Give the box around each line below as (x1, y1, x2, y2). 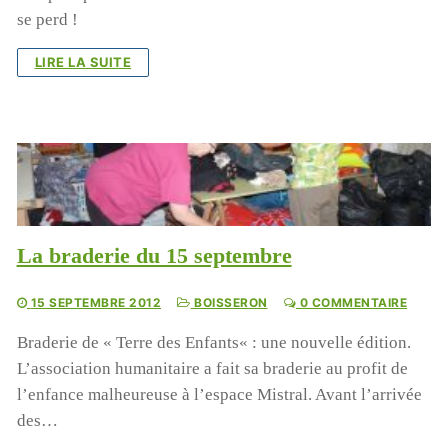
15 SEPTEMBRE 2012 (30, 294, 162, 310)
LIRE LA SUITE (34, 54, 132, 71)
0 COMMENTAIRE (296, 294, 408, 310)
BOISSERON (190, 294, 268, 310)
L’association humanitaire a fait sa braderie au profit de (16, 358, 408, 378)
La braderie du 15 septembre (16, 242, 292, 268)
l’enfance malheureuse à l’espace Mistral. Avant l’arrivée (16, 384, 422, 404)
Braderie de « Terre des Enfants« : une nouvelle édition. (16, 332, 411, 352)
